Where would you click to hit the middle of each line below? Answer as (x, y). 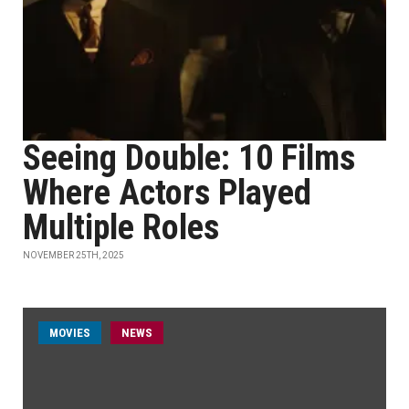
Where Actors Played (167, 193)
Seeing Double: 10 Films (189, 158)
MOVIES (70, 333)
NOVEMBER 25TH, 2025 (73, 255)
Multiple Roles (121, 227)
